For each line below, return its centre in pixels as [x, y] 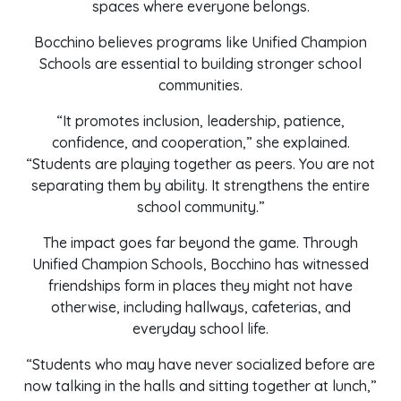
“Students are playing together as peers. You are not [200, 164]
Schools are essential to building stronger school [200, 64]
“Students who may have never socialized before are [200, 364]
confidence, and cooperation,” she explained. [200, 142]
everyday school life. [200, 328]
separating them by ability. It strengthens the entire [200, 185]
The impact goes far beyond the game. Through [200, 243]
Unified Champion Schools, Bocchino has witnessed [200, 264]
